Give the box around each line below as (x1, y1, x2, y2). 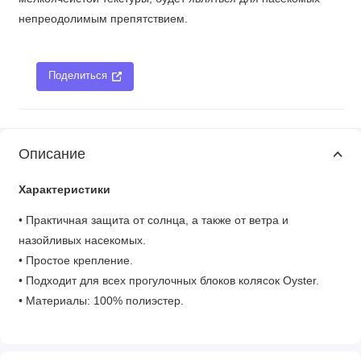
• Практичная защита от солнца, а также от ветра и (18, 214, 288, 227)
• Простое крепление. (18, 255, 133, 268)
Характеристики (18, 183, 110, 196)
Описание (18, 145, 85, 162)
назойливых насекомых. (18, 234, 149, 247)
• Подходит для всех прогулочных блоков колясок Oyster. (18, 275, 319, 288)
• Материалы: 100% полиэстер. (18, 295, 184, 308)
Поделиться (48, 70, 107, 82)
